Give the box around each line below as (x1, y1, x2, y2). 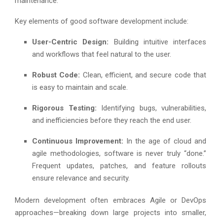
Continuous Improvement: (32, 136, 123, 146)
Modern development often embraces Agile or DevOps (15, 195, 206, 205)
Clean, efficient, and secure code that (80, 70, 207, 79)
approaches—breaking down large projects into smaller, (15, 208, 206, 217)
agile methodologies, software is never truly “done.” (32, 148, 206, 158)
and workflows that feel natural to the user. (32, 49, 171, 59)
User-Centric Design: (32, 37, 109, 46)
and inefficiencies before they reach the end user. (32, 115, 191, 125)
